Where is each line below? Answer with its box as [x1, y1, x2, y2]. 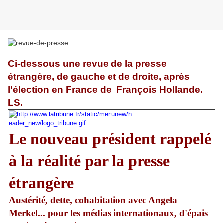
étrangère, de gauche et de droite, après [8, 71, 190, 82]
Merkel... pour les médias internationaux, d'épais [9, 208, 208, 219]
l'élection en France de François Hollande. [8, 84, 203, 95]
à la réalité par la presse [9, 152, 170, 170]
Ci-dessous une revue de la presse [8, 58, 167, 69]
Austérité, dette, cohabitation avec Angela [9, 195, 177, 206]
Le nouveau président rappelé [9, 130, 211, 148]
